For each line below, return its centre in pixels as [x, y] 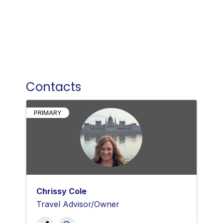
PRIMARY [48, 112]
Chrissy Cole [61, 191]
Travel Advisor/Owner [78, 204]
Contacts [53, 87]
